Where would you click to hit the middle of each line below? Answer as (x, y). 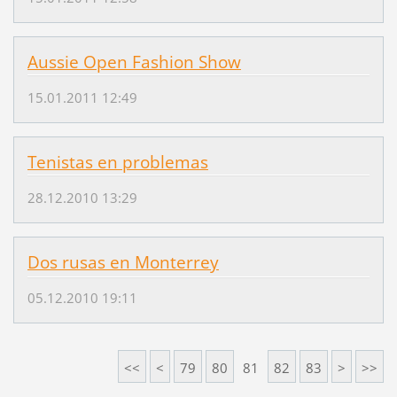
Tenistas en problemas (117, 162)
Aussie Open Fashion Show (134, 62)
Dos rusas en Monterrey (123, 262)
